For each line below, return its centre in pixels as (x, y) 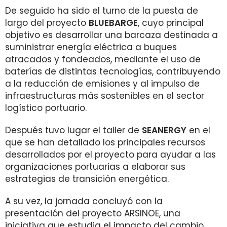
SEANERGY (164, 130)
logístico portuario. (46, 108)
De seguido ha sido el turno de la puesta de (102, 11)
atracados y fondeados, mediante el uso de (103, 59)
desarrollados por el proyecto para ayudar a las (110, 155)
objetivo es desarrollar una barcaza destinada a (111, 35)
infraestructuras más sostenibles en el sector (105, 96)
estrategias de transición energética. (87, 179)
